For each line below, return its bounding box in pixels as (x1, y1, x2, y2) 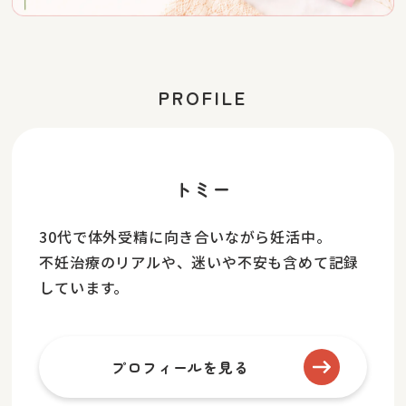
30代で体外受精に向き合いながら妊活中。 (39, 225, 332, 247)
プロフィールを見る (111, 355, 249, 378)
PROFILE (158, 83, 247, 111)
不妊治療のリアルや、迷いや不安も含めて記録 (39, 250, 360, 273)
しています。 (39, 275, 130, 298)
